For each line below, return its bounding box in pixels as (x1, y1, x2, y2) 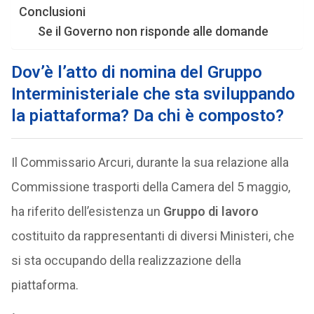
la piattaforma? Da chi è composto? (11, 106, 284, 125)
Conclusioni (18, 4, 86, 19)
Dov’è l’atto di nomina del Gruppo (11, 62, 262, 82)
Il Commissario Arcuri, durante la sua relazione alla (11, 155, 289, 170)
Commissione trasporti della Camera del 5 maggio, (11, 179, 290, 194)
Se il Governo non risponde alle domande (37, 24, 268, 39)
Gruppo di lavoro (163, 204, 259, 219)
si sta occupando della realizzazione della (11, 253, 241, 268)
